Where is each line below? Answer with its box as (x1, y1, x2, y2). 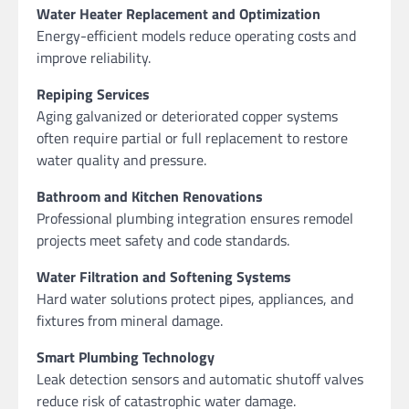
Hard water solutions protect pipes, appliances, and (37, 288, 353, 310)
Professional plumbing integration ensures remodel (37, 207, 353, 230)
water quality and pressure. (37, 149, 206, 172)
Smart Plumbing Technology (37, 346, 215, 369)
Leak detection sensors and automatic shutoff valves (37, 368, 363, 391)
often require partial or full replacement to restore (37, 127, 348, 150)
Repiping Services (37, 83, 150, 106)
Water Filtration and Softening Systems (37, 266, 291, 288)
